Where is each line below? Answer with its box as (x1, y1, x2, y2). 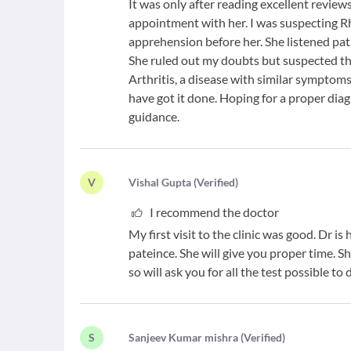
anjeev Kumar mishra (135, 331, 239, 344)
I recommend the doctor (149, 204, 279, 219)
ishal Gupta (136, 175, 192, 189)
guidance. (128, 109, 180, 124)
